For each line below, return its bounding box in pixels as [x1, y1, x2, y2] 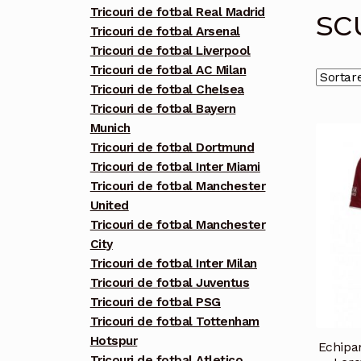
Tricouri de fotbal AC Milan [89, 63, 247, 78]
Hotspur [89, 334, 138, 349]
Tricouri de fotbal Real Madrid [89, 5, 265, 20]
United [89, 198, 129, 214]
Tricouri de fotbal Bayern [89, 102, 236, 117]
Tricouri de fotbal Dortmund [89, 140, 255, 156]
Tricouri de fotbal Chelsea [89, 82, 244, 98]
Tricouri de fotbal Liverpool [89, 44, 251, 59]
